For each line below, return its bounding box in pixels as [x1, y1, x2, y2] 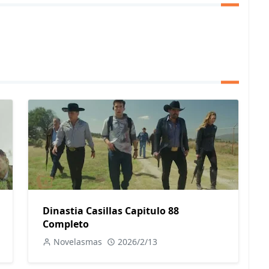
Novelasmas [53, 236, 102, 248]
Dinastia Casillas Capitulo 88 [43, 204, 179, 218]
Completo [43, 217, 89, 231]
